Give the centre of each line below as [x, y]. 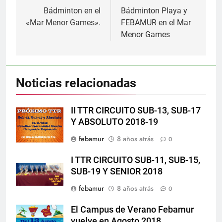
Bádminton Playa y [154, 10]
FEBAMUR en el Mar [156, 22]
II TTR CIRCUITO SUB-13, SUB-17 [136, 110]
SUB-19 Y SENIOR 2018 [117, 171]
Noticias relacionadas [76, 83]
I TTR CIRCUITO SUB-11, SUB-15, [136, 160]
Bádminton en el [72, 10]
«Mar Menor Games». [63, 22]
